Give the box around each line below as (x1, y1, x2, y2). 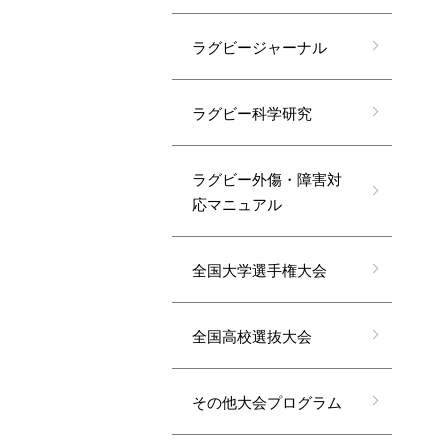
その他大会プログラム (192, 390, 342, 412)
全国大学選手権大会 (192, 258, 327, 280)
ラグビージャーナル (192, 35, 327, 57)
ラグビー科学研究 (192, 101, 312, 123)
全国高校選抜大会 (192, 324, 312, 346)
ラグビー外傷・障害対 (192, 167, 342, 189)
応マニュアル (192, 192, 282, 214)
